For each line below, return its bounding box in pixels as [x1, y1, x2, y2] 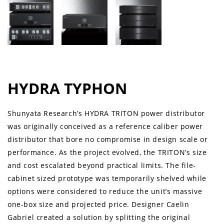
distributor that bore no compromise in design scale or [7, 134, 208, 144]
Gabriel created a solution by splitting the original [7, 212, 190, 222]
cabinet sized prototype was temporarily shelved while [7, 173, 206, 183]
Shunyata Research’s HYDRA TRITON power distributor [7, 108, 205, 118]
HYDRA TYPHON [7, 78, 127, 99]
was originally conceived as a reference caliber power [7, 121, 203, 131]
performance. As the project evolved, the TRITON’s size [7, 147, 207, 157]
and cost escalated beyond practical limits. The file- [7, 160, 196, 170]
